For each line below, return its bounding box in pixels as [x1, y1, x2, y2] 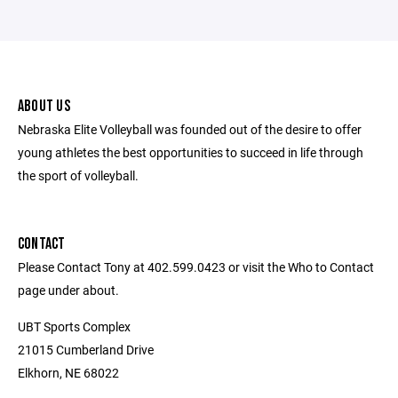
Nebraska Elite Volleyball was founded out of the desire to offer [18, 121, 362, 138]
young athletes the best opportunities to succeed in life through [18, 144, 363, 161]
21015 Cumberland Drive [18, 341, 154, 358]
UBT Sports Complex [18, 318, 131, 335]
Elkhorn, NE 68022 [18, 364, 119, 381]
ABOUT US [18, 97, 70, 115]
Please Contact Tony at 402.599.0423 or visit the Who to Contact [18, 259, 374, 275]
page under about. [18, 282, 119, 298]
